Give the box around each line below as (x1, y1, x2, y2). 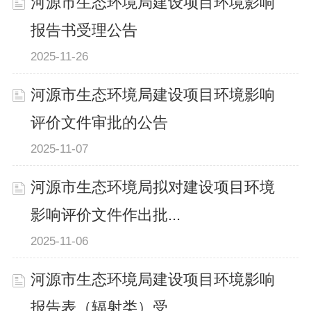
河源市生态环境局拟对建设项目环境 (31, 178, 276, 196)
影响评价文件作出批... (31, 206, 181, 224)
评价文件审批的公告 (31, 114, 169, 131)
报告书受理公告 (31, 22, 138, 39)
